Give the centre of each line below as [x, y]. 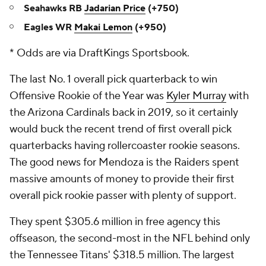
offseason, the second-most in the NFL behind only [130, 238]
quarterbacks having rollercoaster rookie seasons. [125, 146]
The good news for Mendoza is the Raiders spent [124, 162]
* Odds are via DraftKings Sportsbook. [99, 53]
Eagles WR [49, 27]
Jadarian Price [115, 8]
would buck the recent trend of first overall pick [121, 129]
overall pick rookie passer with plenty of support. [124, 196]
